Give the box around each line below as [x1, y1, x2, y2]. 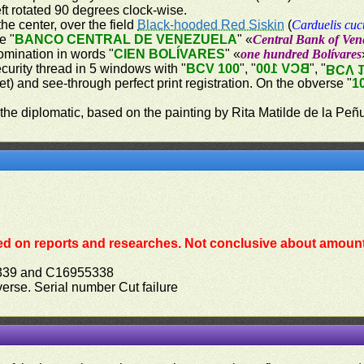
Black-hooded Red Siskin [137, 18, 285, 32]
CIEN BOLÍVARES [114, 47, 226, 61]
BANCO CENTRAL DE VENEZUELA [15, 32, 238, 46]
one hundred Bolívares [240, 47, 362, 61]
